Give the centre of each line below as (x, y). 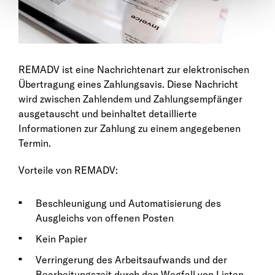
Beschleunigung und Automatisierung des (128, 203)
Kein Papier (61, 239)
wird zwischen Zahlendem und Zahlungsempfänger (130, 99)
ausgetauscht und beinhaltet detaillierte (108, 114)
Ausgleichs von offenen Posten (105, 218)
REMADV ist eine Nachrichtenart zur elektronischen (134, 70)
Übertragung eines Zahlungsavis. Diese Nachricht (128, 84)
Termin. (35, 143)
